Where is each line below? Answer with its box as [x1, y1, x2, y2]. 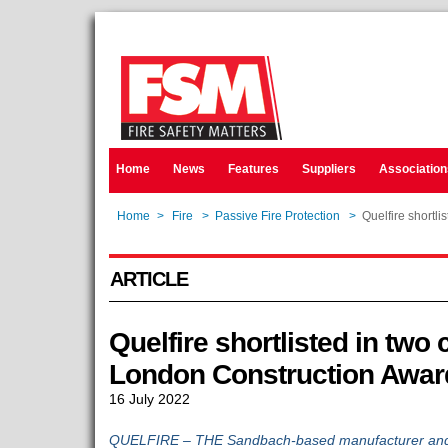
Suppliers [301, 162, 356, 176]
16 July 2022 [108, 391, 190, 407]
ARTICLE [109, 268, 188, 290]
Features [227, 162, 279, 176]
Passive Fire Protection [214, 209, 340, 223]
